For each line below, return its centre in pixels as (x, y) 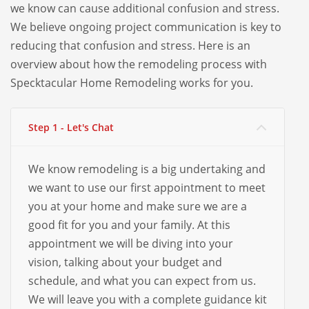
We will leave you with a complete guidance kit (148, 300)
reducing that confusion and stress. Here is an (130, 46)
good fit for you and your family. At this (129, 225)
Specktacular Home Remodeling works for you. (133, 83)
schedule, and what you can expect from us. (142, 281)
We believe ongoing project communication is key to (146, 27)
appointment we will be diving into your (131, 244)
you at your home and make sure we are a (138, 207)
